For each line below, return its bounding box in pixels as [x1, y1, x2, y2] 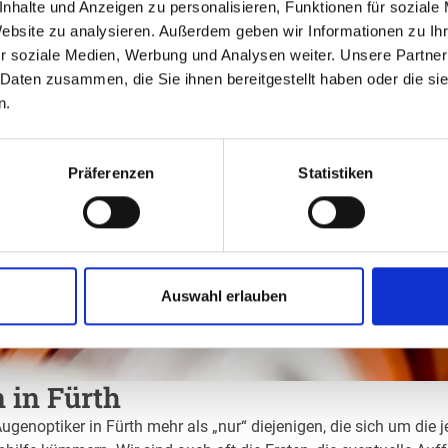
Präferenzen [67, 164, 155, 182]
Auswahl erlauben [161, 287, 287, 305]
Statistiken [298, 164, 374, 182]
